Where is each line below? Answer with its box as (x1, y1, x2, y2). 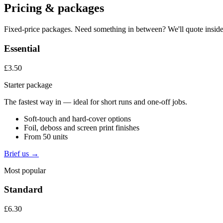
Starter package (4, 80, 52, 89)
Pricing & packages (4, 1, 104, 15)
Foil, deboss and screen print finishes (24, 123, 139, 132)
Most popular (4, 166, 46, 175)
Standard (4, 184, 43, 195)
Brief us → (4, 149, 39, 158)
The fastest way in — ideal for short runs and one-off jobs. (4, 97, 187, 106)
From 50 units (24, 132, 68, 141)
